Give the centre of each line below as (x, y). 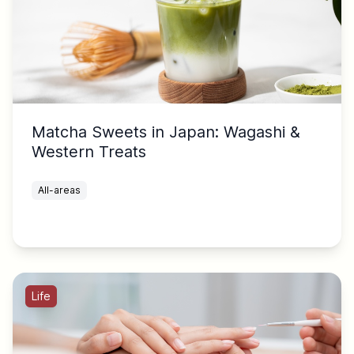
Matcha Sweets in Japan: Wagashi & (166, 132)
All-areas (59, 190)
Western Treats (89, 152)
